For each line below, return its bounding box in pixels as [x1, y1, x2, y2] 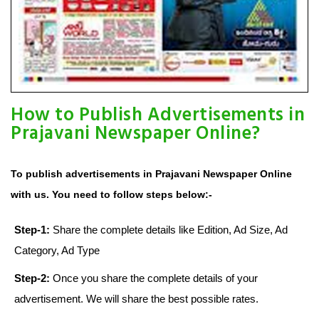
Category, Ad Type [14, 244, 100, 257]
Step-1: [14, 224, 50, 236]
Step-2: [14, 272, 50, 285]
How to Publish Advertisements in [11, 101, 305, 131]
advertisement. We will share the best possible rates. [14, 293, 258, 305]
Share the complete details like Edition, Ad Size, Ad [50, 224, 288, 236]
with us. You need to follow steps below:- [11, 189, 212, 201]
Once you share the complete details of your [50, 272, 258, 285]
